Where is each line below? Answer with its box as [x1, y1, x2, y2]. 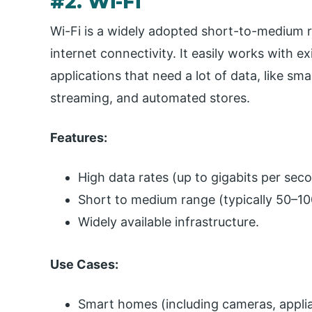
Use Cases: [50, 256, 118, 272]
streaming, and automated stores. [50, 90, 250, 105]
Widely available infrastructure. [78, 214, 259, 229]
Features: [50, 130, 107, 145]
